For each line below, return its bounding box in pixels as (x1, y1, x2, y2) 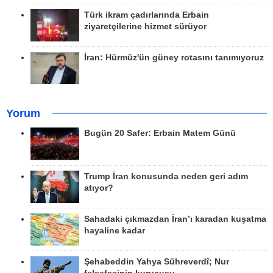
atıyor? (84, 183, 113, 193)
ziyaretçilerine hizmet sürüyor (84, 21, 207, 31)
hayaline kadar (84, 225, 145, 235)
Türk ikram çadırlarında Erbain (84, 10, 209, 19)
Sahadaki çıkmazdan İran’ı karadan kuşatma (84, 214, 266, 224)
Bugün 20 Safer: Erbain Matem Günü (84, 129, 236, 138)
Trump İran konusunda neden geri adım (84, 171, 248, 181)
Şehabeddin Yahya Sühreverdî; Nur (84, 257, 229, 267)
